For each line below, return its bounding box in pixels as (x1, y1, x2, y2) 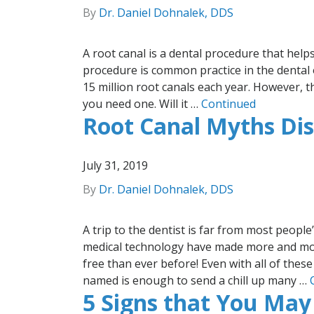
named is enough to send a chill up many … (83, 272, 310, 288)
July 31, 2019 (83, 157, 148, 173)
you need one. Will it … (83, 95, 201, 111)
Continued (201, 95, 256, 111)
